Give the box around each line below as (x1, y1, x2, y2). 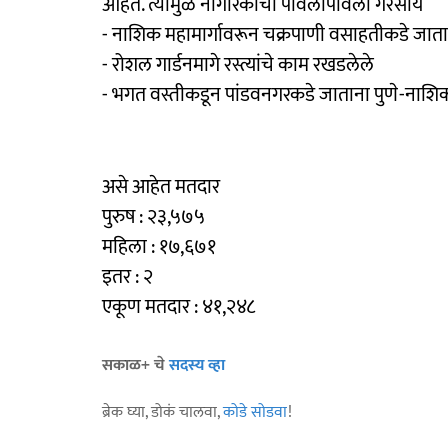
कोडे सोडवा (223, 398, 288, 426)
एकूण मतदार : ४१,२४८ (102, 289, 255, 324)
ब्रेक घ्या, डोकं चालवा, (102, 398, 223, 426)
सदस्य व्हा (169, 351, 225, 379)
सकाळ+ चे (102, 351, 169, 379)
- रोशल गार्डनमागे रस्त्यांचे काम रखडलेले (102, 47, 374, 82)
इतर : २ (102, 259, 153, 294)
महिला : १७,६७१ (102, 229, 216, 264)
